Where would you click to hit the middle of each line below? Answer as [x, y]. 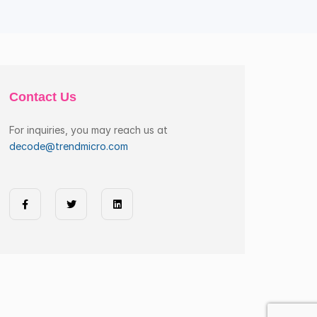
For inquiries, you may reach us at [88, 130]
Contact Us [43, 97]
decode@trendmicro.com [69, 146]
